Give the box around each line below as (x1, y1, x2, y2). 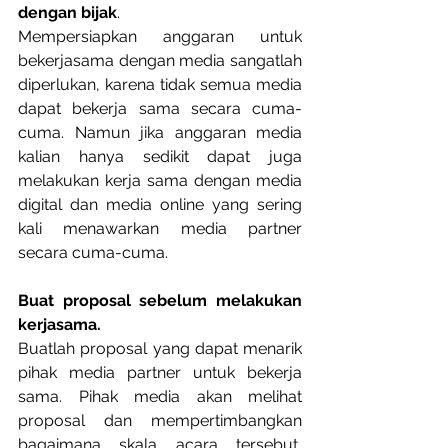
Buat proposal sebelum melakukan (18, 291, 302, 310)
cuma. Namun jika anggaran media (18, 123, 302, 142)
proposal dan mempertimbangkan (18, 411, 302, 430)
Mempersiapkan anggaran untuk (18, 27, 302, 46)
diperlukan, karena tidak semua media (18, 75, 302, 94)
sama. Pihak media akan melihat (18, 387, 302, 406)
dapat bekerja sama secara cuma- (18, 99, 302, 118)
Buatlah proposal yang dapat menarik (18, 339, 302, 358)
